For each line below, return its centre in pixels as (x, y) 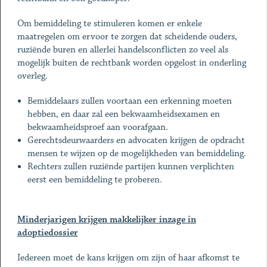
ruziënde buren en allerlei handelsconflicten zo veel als (122, 50)
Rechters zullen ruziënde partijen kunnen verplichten (131, 167)
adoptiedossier (47, 233)
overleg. (35, 76)
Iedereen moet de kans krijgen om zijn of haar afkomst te (128, 258)
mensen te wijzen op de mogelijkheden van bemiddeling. (137, 153)
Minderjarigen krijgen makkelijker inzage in (106, 220)
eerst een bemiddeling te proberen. (95, 180)
